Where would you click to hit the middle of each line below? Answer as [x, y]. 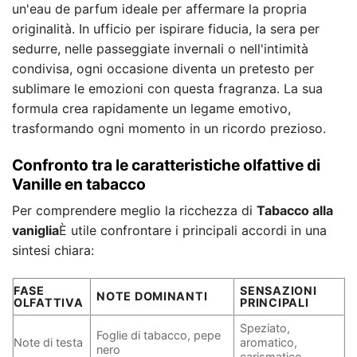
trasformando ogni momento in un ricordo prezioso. [169, 128]
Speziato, [265, 328]
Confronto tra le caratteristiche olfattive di [166, 165]
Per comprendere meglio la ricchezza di [134, 211]
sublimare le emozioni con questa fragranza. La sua [167, 88]
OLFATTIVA [49, 303]
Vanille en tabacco [79, 184]
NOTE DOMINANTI [152, 296]
